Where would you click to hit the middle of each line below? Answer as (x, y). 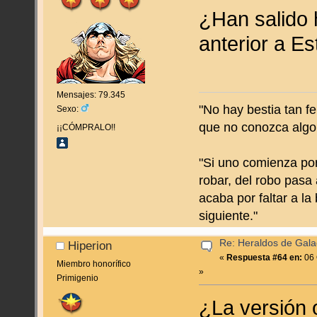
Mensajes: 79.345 (91, 95)
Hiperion (90, 245)
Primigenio (77, 278)
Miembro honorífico (93, 264)
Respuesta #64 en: (265, 257)
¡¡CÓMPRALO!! (86, 128)
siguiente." (229, 215)
